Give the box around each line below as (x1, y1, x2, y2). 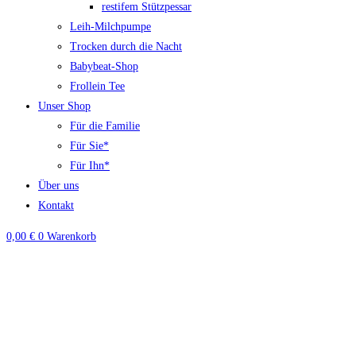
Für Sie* (70, 140, 109, 153)
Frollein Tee (70, 80, 125, 93)
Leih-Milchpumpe (70, 21, 151, 33)
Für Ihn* (70, 160, 110, 172)
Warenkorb (47, 230, 96, 243)
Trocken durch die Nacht (70, 41, 182, 53)
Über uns (38, 180, 79, 192)
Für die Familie (70, 120, 140, 133)
